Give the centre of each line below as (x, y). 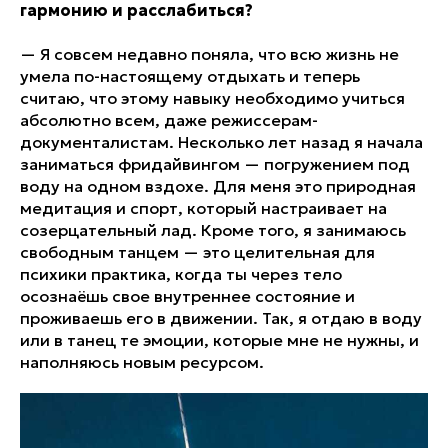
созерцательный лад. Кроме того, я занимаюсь (213, 229)
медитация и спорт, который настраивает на (203, 207)
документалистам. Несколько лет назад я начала (221, 141)
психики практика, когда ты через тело (181, 273)
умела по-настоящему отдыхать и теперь (190, 75)
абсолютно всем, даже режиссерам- (169, 119)
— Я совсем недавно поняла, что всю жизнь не (209, 53)
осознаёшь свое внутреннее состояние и (187, 295)
